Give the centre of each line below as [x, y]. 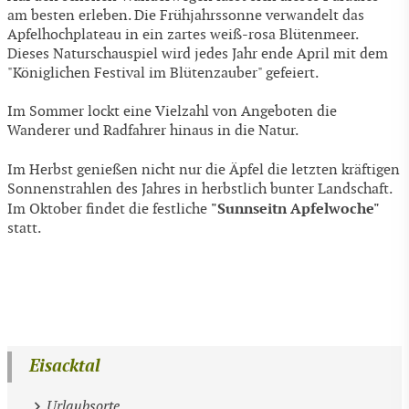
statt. [24, 228]
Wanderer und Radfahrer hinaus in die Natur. [153, 131]
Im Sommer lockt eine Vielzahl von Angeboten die [172, 112]
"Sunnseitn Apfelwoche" [295, 208]
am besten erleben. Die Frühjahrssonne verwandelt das [186, 16]
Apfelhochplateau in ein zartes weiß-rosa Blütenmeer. [183, 35]
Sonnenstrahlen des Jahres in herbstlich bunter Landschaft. [199, 189]
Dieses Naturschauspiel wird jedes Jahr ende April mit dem [198, 54]
